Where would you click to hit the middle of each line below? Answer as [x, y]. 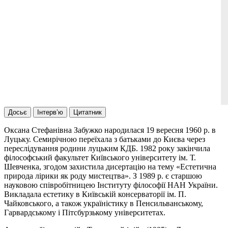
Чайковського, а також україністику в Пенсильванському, [104, 203]
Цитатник [88, 112]
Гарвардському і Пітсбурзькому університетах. [85, 212]
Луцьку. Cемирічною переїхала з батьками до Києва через [105, 139]
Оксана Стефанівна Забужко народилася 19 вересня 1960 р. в [110, 130]
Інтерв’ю [50, 112]
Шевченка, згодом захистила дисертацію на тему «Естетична [110, 166]
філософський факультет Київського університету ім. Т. [100, 157]
